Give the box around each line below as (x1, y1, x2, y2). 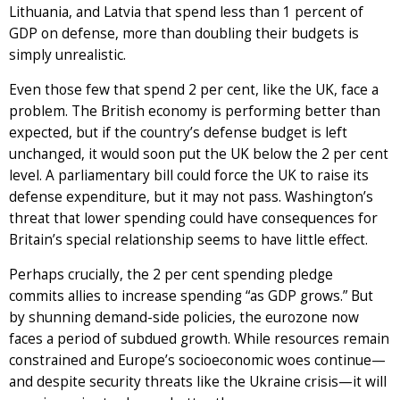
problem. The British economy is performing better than (9, 102, 380, 121)
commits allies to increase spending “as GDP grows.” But (9, 287, 373, 306)
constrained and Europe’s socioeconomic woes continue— (9, 351, 386, 371)
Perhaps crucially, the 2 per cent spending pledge (9, 265, 333, 285)
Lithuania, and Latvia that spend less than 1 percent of (9, 3, 363, 22)
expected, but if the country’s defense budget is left (9, 123, 347, 143)
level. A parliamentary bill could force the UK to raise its (9, 166, 369, 186)
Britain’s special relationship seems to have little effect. (9, 230, 368, 250)
